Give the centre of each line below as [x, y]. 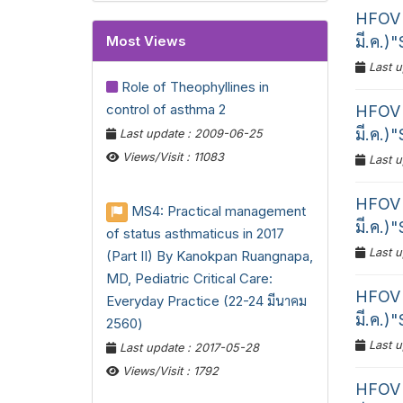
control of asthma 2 [166, 110]
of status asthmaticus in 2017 [195, 234]
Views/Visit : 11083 [171, 157]
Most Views [146, 41]
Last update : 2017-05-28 [188, 348]
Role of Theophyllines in [195, 87]
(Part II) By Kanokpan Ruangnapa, [210, 256]
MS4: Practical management [219, 211]
